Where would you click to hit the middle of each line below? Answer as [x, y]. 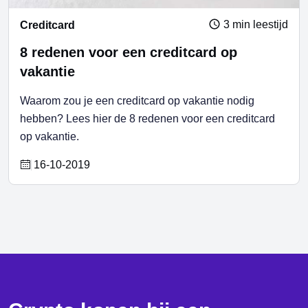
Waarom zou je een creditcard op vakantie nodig [137, 101]
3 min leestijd [254, 25]
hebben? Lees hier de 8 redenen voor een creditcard [147, 119]
